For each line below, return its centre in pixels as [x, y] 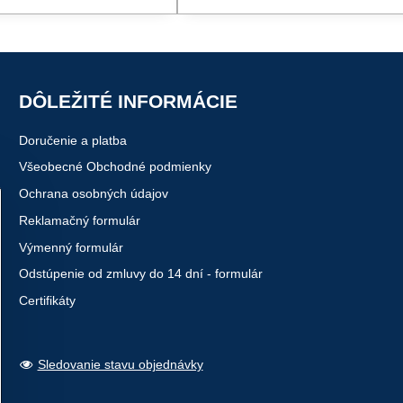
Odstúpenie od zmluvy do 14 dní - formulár [140, 274]
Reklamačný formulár [79, 220]
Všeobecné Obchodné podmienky [115, 167]
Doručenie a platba [72, 140]
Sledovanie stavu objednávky [120, 364]
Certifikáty [47, 301]
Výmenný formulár [71, 247]
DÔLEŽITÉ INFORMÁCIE [128, 101]
